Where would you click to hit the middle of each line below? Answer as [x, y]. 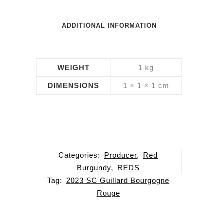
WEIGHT [73, 68]
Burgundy [94, 168]
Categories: [81, 155]
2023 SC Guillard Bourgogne [118, 181]
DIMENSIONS [73, 86]
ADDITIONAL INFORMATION [109, 26]
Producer [120, 155]
